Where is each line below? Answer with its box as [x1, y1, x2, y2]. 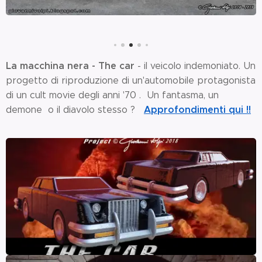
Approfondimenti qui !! [144, 104, 251, 116]
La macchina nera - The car [6, 60, 135, 73]
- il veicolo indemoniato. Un [135, 60, 256, 72]
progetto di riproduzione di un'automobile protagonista [6, 75, 256, 87]
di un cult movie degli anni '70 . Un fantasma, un [6, 89, 219, 101]
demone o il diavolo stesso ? [6, 104, 144, 116]
